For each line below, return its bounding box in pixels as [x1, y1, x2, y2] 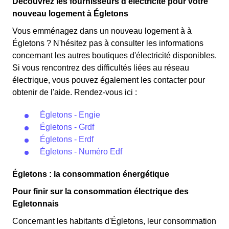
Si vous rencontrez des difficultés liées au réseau [12, 63, 189, 72]
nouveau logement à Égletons [12, 9, 128, 18]
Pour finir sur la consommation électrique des [12, 187, 189, 196]
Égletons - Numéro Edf [40, 147, 122, 156]
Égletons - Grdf [40, 123, 94, 131]
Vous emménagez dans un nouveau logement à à [12, 27, 192, 35]
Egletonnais [12, 199, 59, 208]
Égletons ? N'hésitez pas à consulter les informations [12, 39, 203, 48]
